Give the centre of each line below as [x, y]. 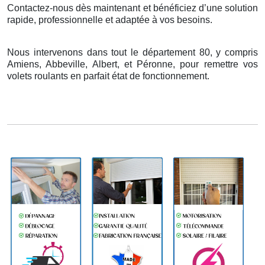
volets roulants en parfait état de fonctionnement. [108, 76]
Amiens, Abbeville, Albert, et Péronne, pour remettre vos [132, 64]
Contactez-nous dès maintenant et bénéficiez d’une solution [132, 8]
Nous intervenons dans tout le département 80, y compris [132, 52]
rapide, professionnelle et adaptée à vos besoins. [110, 20]
